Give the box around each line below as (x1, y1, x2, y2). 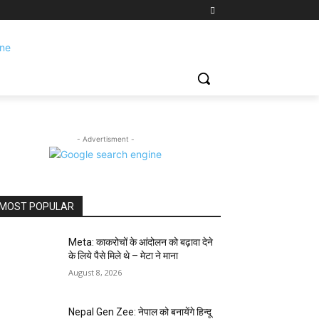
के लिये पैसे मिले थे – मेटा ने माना (68, 250, 179, 261)
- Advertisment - (76, 135, 135, 143)
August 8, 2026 (68, 267, 122, 278)
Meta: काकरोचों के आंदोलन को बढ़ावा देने (68, 236, 214, 248)
